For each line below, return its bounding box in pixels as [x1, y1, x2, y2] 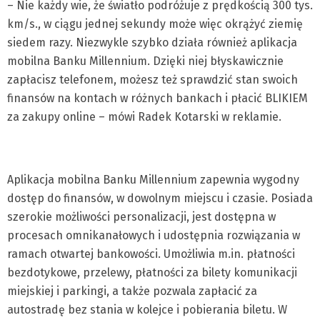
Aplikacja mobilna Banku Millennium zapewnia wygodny [7, 173, 299, 187]
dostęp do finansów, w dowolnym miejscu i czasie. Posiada [7, 191, 313, 206]
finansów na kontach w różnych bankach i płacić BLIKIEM [7, 91, 308, 106]
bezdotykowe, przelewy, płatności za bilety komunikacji [7, 266, 297, 280]
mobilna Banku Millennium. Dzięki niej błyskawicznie [7, 54, 284, 69]
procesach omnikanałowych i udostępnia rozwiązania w [7, 229, 300, 243]
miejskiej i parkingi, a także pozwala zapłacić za [7, 284, 257, 299]
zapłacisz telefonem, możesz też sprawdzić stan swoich [7, 73, 298, 87]
